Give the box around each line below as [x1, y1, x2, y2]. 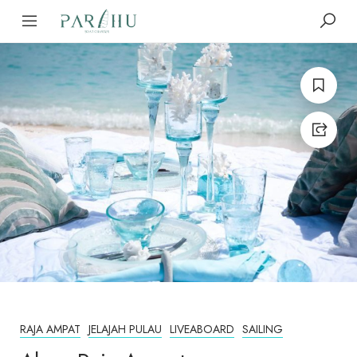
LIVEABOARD [170, 320, 234, 337]
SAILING [242, 320, 283, 337]
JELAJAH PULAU [88, 320, 162, 337]
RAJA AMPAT [20, 320, 80, 337]
